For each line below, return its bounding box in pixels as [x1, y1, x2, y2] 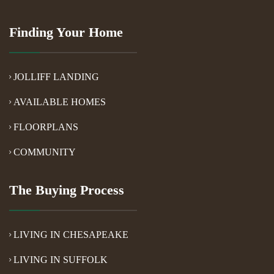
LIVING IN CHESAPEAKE [13, 229, 128, 240]
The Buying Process [9, 182, 124, 198]
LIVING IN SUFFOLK [13, 254, 108, 265]
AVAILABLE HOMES [13, 96, 106, 107]
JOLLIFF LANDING [13, 71, 99, 82]
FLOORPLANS [13, 121, 78, 132]
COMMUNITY [13, 146, 76, 157]
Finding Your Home [9, 24, 123, 40]
